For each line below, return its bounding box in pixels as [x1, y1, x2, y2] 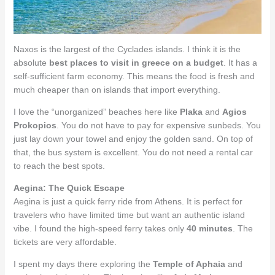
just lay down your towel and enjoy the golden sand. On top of [13, 133, 253, 144]
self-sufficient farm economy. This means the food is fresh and [13, 71, 255, 81]
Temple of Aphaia [152, 258, 225, 269]
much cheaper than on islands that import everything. [13, 84, 220, 95]
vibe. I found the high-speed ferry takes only [13, 223, 187, 233]
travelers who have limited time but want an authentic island [13, 209, 245, 220]
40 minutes [186, 223, 233, 233]
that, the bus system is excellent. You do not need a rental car [13, 147, 253, 157]
